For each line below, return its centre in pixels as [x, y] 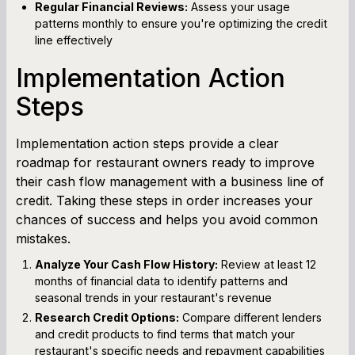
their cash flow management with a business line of [170, 181]
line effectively [74, 40]
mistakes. [43, 238]
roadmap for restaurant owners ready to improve [165, 162]
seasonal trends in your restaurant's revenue [153, 297]
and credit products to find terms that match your [165, 334]
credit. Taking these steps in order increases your [164, 200]
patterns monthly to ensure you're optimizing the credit [181, 23]
